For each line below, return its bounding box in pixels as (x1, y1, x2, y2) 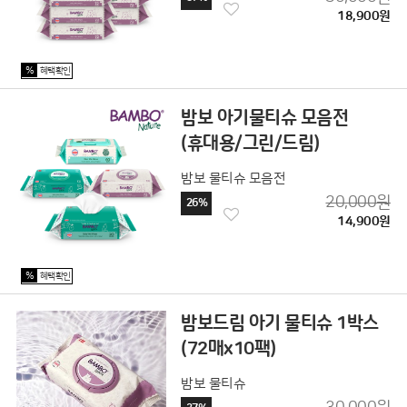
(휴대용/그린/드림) (181, 133, 320, 154)
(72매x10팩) (181, 338, 276, 359)
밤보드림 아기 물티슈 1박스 (181, 313, 379, 333)
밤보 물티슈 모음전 (181, 170, 286, 186)
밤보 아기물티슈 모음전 (181, 107, 349, 128)
